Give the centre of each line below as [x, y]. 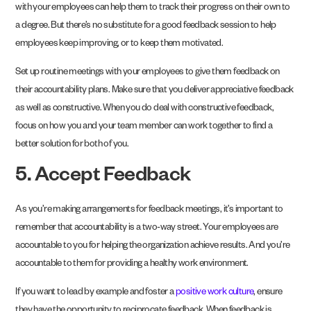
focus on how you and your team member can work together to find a [144, 127]
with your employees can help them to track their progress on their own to [153, 9]
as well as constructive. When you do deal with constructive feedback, [145, 109]
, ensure [268, 293]
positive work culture [215, 293]
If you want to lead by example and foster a [96, 293]
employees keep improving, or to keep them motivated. [120, 45]
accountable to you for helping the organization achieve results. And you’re [153, 247]
